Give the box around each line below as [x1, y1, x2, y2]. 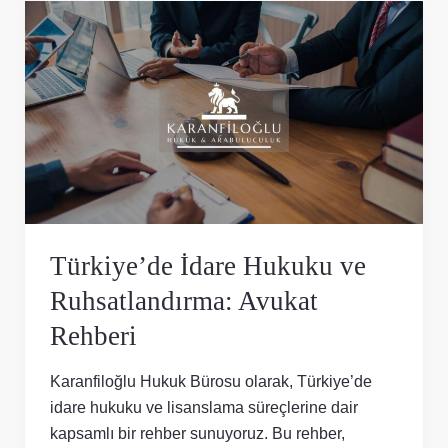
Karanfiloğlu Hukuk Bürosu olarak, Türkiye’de [49, 371, 372, 390]
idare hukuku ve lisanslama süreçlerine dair [49, 397, 358, 416]
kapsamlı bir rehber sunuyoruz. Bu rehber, [49, 423, 345, 442]
